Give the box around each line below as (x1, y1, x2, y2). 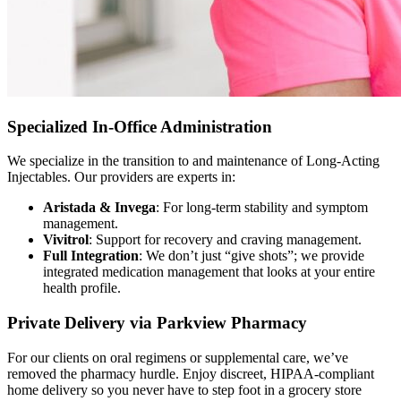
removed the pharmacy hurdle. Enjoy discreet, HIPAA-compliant (7, 365, 374, 381)
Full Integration (43, 248, 139, 264)
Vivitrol (43, 232, 89, 248)
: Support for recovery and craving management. (89, 232, 362, 248)
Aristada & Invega (43, 200, 156, 216)
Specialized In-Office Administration (7, 116, 272, 136)
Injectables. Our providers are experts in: (7, 169, 235, 185)
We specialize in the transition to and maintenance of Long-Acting (7, 153, 380, 169)
